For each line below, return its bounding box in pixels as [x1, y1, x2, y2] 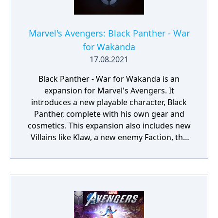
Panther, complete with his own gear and [34, 109, 184, 119]
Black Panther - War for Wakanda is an [38, 73, 180, 84]
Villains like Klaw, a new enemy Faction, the [31, 132, 187, 143]
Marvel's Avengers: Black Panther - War [28, 27, 190, 39]
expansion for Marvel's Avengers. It [44, 85, 174, 96]
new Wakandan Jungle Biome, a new [42, 144, 176, 154]
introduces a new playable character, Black [31, 97, 187, 108]
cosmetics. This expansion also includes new [27, 120, 191, 131]
